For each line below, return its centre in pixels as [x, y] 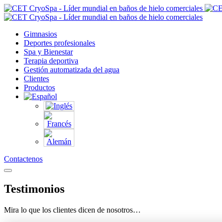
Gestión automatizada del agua [72, 70]
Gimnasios [40, 34]
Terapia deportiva [51, 61]
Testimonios [34, 189]
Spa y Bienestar [48, 52]
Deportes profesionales [59, 43]
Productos [39, 87]
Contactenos [23, 159]
